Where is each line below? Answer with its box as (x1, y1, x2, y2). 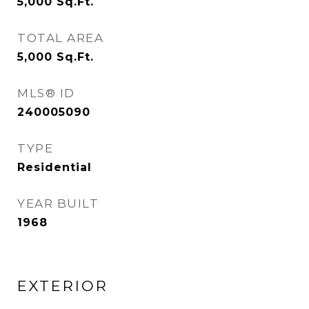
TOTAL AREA (17, 31, 103, 45)
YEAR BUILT (17, 197, 99, 210)
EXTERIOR (17, 277, 108, 295)
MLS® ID (17, 86, 75, 100)
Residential (17, 161, 92, 174)
